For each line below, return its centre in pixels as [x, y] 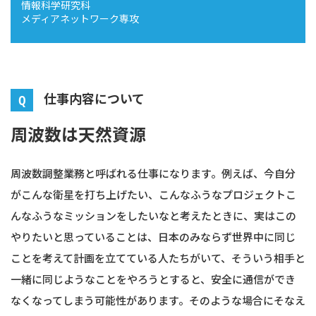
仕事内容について [94, 98]
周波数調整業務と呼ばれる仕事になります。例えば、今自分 [153, 173]
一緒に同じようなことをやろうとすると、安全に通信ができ [153, 279]
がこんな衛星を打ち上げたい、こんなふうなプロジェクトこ [153, 194]
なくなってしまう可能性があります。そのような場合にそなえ [158, 300]
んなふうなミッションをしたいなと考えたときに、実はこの [153, 215]
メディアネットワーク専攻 [80, 18]
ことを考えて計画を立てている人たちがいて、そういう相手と [158, 257]
